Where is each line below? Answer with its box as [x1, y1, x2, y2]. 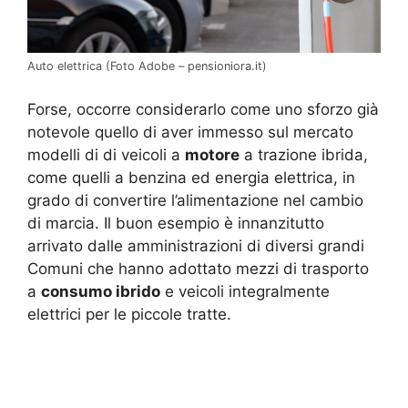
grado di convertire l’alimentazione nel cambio [27, 190, 363, 209]
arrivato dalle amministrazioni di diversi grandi [27, 236, 364, 255]
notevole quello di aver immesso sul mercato [27, 122, 353, 141]
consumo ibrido [41, 281, 160, 301]
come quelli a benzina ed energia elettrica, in [27, 168, 355, 187]
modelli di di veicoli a [27, 145, 185, 164]
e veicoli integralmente [160, 281, 330, 301]
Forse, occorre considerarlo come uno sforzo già [27, 99, 379, 118]
